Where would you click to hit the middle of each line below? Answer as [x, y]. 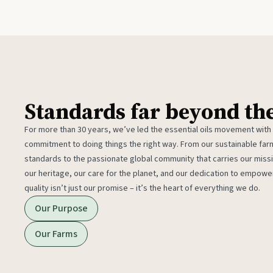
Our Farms [56, 234]
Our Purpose [61, 208]
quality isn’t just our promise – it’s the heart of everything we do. [143, 188]
